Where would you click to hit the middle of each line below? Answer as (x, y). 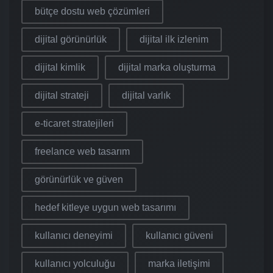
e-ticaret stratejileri (74, 123)
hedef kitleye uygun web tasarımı (105, 207)
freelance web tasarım (82, 151)
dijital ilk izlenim (174, 39)
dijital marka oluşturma (167, 67)
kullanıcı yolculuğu (75, 263)
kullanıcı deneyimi (74, 235)
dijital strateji (62, 95)
